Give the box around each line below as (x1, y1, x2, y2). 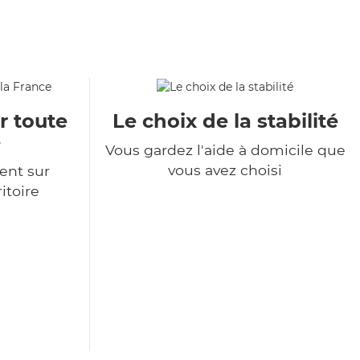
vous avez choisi (168, 162, 282, 179)
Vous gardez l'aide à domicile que (104, 141, 346, 159)
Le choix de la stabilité (112, 109, 338, 133)
